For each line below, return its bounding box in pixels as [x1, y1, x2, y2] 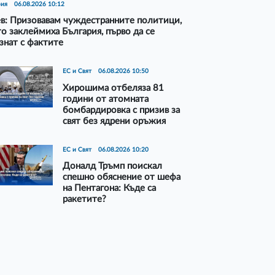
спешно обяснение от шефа [63, 172, 181, 182]
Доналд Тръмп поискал [63, 161, 163, 171]
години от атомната [63, 94, 149, 104]
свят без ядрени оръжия [63, 116, 166, 126]
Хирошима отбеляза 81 [63, 83, 165, 93]
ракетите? [63, 195, 107, 204]
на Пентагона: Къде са [63, 184, 157, 193]
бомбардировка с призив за [63, 105, 180, 115]
